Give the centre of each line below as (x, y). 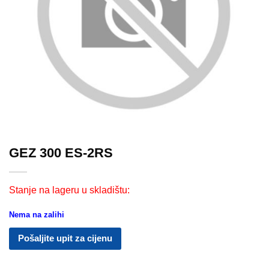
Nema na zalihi (37, 214)
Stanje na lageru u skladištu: (69, 190)
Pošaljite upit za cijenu (65, 238)
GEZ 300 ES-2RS (61, 153)
